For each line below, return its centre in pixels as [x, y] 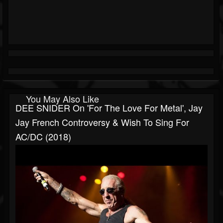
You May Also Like [62, 99]
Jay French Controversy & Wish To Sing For [102, 122]
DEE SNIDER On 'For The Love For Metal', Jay [109, 108]
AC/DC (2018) [43, 137]
